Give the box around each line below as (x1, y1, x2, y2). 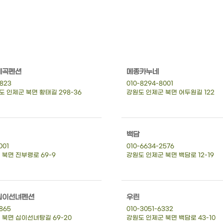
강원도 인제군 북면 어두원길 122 (126, 89, 215, 96)
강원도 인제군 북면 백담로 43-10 (126, 214, 216, 222)
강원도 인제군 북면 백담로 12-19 (126, 151, 214, 159)
